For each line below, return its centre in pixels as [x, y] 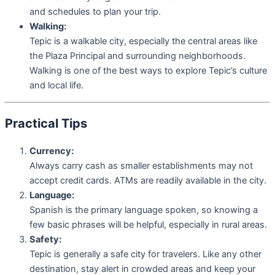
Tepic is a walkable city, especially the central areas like [143, 41]
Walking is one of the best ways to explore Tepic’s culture [148, 71]
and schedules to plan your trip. [95, 12]
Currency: [52, 151]
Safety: [45, 239]
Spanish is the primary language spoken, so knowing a [144, 210]
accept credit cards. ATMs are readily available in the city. [148, 180]
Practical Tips [46, 123]
